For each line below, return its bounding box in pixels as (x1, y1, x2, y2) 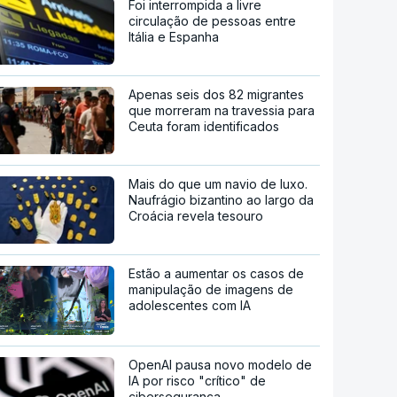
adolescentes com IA (128, 298, 252, 314)
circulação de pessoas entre (128, 13, 297, 29)
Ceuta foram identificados (128, 119, 280, 135)
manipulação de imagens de (128, 282, 294, 298)
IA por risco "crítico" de (128, 373, 267, 389)
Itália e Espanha (128, 29, 220, 45)
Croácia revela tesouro (128, 208, 264, 224)
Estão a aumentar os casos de (128, 266, 305, 282)
